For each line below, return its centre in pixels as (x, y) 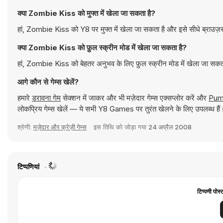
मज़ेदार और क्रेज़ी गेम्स (60, 127)
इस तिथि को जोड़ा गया (121, 127)
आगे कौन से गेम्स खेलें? (48, 82)
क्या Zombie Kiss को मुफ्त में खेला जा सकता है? (86, 13)
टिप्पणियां (29, 167)
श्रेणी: (25, 127)
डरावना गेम (46, 98)
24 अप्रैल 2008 (170, 127)
